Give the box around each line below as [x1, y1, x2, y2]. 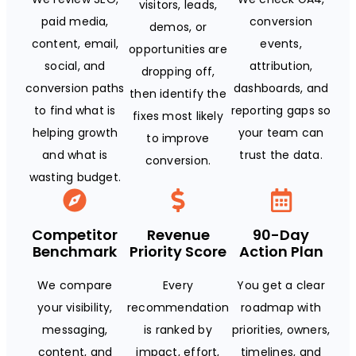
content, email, [31, 35, 119, 52]
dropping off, [141, 63, 215, 79]
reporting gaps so [230, 102, 331, 118]
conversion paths [25, 79, 125, 96]
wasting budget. [29, 168, 122, 185]
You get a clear [237, 277, 325, 293]
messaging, [42, 321, 108, 338]
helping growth [32, 124, 118, 141]
